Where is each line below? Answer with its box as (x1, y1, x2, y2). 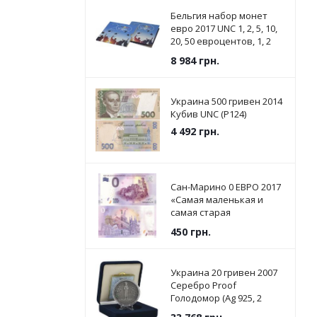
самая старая (170, 206, 231, 219)
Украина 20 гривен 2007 (170, 266, 277, 279)
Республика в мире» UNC (170, 219, 282, 231)
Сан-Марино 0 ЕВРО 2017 (170, 180, 281, 193)
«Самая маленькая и (170, 193, 263, 206)
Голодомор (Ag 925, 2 (170, 292, 262, 304)
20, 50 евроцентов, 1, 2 (170, 35, 271, 47)
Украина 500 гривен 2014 (170, 95, 282, 108)
